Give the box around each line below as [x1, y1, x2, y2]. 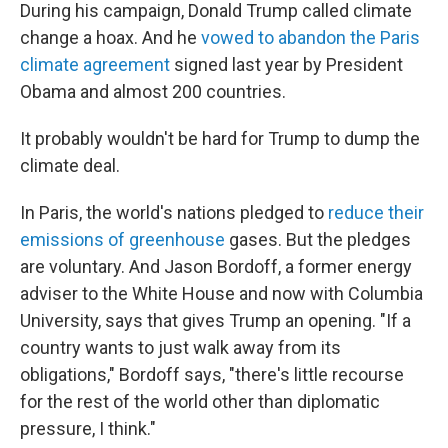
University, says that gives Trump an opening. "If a [20, 310, 411, 331]
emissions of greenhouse [20, 229, 229, 250]
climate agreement [20, 54, 170, 75]
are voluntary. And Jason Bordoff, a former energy [20, 256, 412, 277]
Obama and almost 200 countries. [20, 81, 286, 102]
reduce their [328, 202, 424, 223]
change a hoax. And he [20, 27, 201, 48]
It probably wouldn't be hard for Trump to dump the [20, 128, 420, 149]
